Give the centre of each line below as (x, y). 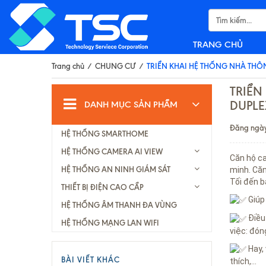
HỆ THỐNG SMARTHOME (105, 134)
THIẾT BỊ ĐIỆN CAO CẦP (102, 187)
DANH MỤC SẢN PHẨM (131, 104)
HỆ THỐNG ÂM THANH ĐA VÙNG (119, 205)
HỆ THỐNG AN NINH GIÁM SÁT (116, 169)
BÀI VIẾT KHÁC (91, 259)
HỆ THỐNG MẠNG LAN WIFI (110, 223)
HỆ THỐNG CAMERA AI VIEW (112, 151)
